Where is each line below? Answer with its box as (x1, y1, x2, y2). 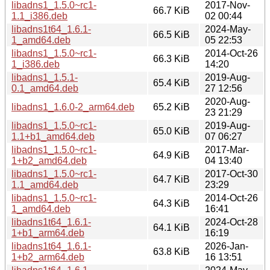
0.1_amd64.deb (11, 83, 78, 93)
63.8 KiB (153, 246, 190, 257)
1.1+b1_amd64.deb (11, 131, 95, 142)
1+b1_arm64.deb (11, 227, 84, 238)
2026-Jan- (205, 240, 248, 251)
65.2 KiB (153, 101, 190, 112)
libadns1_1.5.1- (11, 72, 78, 83)
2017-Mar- (205, 144, 249, 155)
